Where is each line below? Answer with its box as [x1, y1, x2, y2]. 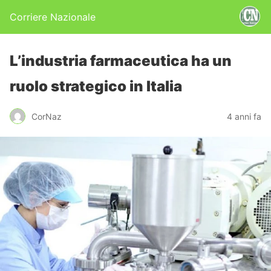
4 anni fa [227, 111, 261, 122]
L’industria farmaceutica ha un [10, 52, 232, 70]
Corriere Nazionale [10, 11, 96, 23]
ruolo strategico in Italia [10, 77, 182, 95]
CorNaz [31, 111, 62, 122]
